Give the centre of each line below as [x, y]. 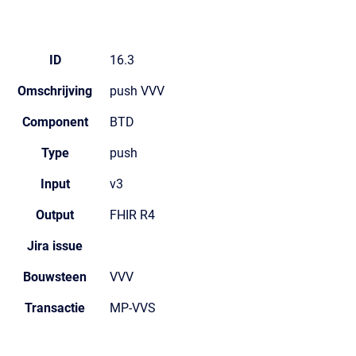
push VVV [137, 91]
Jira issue [55, 246]
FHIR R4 [132, 215]
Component [55, 122]
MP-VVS [133, 308]
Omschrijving [55, 91]
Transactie [55, 308]
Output [55, 215]
